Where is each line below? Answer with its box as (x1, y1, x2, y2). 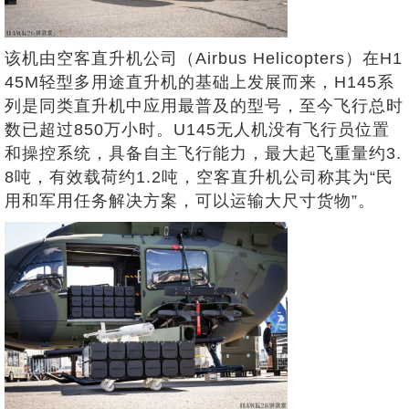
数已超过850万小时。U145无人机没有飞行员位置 (5, 120, 390, 139)
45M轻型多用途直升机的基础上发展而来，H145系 (5, 72, 394, 91)
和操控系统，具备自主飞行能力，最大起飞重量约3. (5, 143, 402, 163)
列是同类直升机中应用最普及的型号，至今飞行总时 (5, 96, 404, 115)
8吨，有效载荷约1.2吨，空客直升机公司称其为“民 (5, 167, 393, 186)
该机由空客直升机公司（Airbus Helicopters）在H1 (5, 48, 403, 68)
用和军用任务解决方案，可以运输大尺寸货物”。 (5, 191, 375, 210)
